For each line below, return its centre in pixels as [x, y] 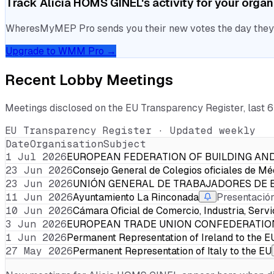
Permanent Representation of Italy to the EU [172, 251]
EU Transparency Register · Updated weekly [130, 130]
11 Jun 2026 [39, 197]
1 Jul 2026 [36, 157]
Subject [125, 144]
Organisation [67, 144]
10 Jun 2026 [39, 210]
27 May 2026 [39, 251]
